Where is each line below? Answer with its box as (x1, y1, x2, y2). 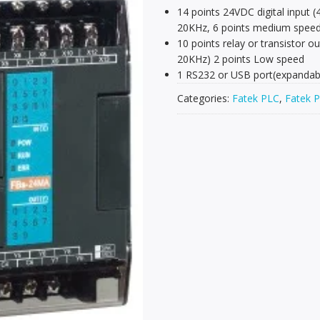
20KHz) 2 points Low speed (177, 52, 304, 66)
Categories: (177, 91, 232, 106)
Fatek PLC (232, 91, 279, 106)
